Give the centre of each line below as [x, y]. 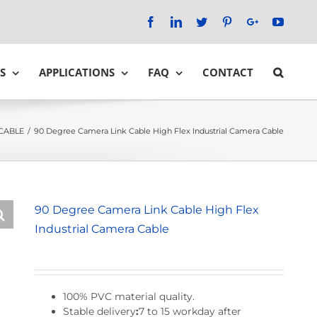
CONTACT [228, 73]
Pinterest [251, 22]
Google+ [277, 22]
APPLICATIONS [77, 73]
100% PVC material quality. [128, 297]
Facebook [178, 22]
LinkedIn [202, 22]
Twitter [223, 22]
